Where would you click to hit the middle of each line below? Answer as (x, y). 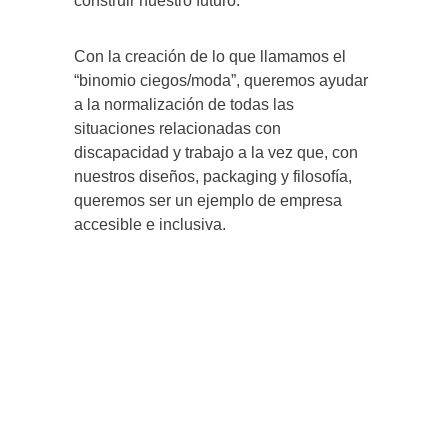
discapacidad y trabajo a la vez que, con (216, 152)
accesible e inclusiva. (150, 224)
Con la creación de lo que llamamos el (210, 56)
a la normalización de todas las (184, 104)
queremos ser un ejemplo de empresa (208, 200)
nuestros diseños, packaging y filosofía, (213, 176)
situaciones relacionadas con (177, 128)
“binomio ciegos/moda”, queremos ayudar (221, 80)
